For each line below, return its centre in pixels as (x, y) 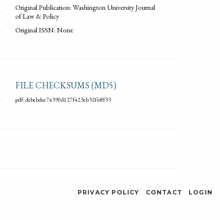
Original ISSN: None (44, 29)
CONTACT (164, 192)
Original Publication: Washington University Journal (85, 7)
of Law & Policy (37, 16)
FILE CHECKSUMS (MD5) (66, 85)
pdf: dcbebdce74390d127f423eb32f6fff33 (63, 99)
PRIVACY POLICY (108, 192)
